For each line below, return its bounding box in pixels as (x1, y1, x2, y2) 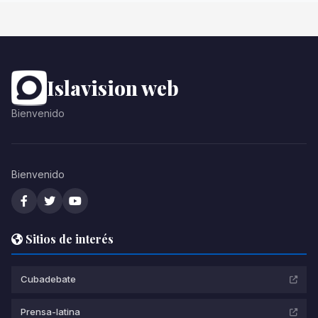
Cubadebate (20, 273, 76, 285)
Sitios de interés (23, 231, 114, 246)
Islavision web (47, 74, 179, 101)
